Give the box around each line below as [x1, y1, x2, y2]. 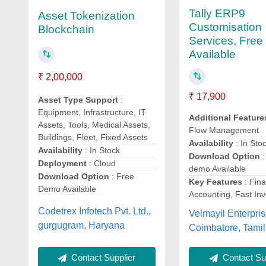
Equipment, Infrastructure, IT [38, 107, 146, 118]
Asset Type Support [38, 95, 118, 105]
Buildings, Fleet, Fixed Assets [38, 132, 148, 142]
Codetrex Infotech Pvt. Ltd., [38, 205, 151, 216]
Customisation [189, 21, 262, 34]
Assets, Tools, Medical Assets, [38, 120, 150, 130]
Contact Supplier [69, 252, 136, 262]
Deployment [38, 159, 87, 169]
